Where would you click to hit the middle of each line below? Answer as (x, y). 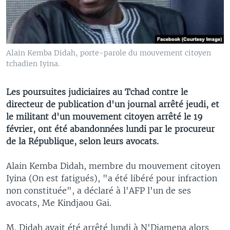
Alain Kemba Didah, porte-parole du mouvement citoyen (109, 53)
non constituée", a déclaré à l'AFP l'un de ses (99, 190)
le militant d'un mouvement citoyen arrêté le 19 (104, 116)
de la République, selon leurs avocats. (82, 141)
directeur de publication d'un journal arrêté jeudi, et (113, 104)
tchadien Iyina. (33, 63)
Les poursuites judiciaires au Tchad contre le (97, 92)
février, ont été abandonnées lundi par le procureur (110, 129)
